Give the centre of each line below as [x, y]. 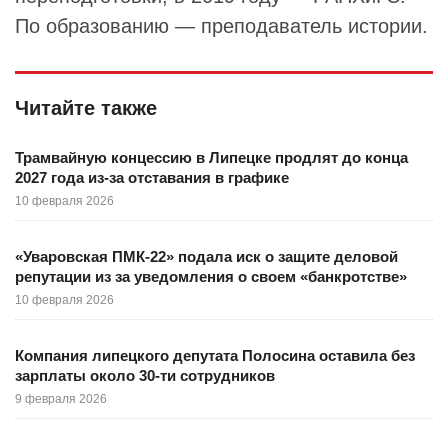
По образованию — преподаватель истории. [221, 26]
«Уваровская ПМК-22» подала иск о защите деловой [206, 256]
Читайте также [86, 108]
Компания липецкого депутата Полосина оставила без [215, 355]
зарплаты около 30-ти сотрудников [145, 375]
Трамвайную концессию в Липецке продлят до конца [211, 157]
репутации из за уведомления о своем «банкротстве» [211, 276]
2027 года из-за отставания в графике [152, 177]
